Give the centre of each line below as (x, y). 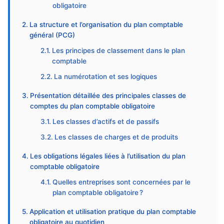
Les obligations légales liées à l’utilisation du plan (107, 156)
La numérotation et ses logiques (106, 76)
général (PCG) (52, 35)
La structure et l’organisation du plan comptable (106, 24)
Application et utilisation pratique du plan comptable (112, 211)
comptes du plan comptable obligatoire (92, 106)
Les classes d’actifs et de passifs (106, 121)
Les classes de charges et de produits (116, 137)
